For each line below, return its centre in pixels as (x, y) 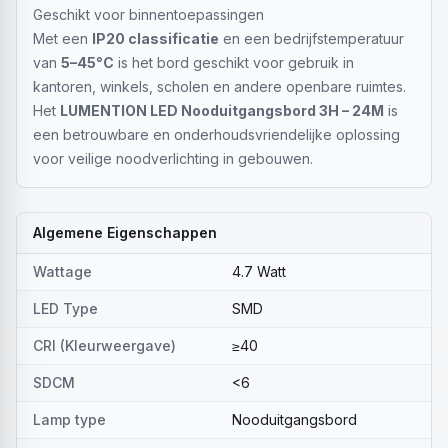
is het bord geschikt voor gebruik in (234, 62)
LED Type (65, 308)
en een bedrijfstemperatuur (311, 38)
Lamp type (69, 419)
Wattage (62, 271)
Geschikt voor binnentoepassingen (148, 14)
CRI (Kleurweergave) (104, 345)
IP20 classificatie (155, 38)
